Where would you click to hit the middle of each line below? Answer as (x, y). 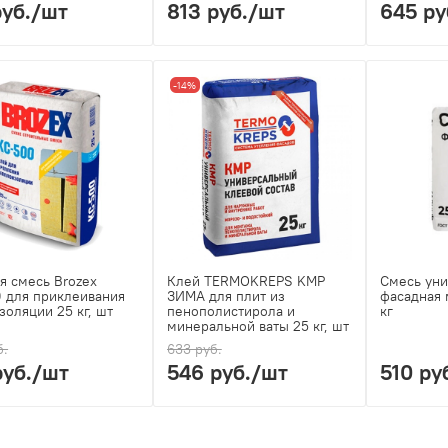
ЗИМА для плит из (225, 296)
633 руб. (194, 349)
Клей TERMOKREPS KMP (245, 281)
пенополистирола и (230, 311)
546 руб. (208, 372)
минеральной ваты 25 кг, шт (257, 326)
